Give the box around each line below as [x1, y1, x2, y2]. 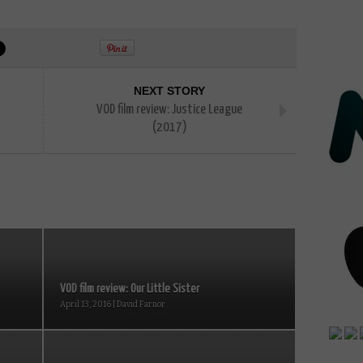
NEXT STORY [134, 83, 205, 97]
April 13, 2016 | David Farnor [60, 299, 165, 310]
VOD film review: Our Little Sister [60, 282, 199, 295]
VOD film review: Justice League [96, 102, 242, 117]
